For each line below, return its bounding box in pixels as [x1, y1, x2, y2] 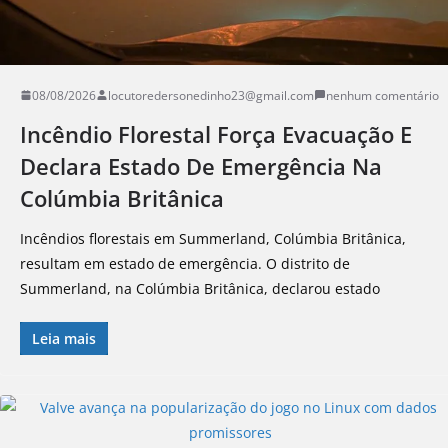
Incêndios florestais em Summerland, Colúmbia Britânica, [20, 228, 406, 248]
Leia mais [32, 328, 96, 348]
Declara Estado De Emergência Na [20, 150, 382, 181]
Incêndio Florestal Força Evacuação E [20, 118, 412, 149]
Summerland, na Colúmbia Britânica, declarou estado [20, 278, 380, 298]
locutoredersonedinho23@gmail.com [108, 86, 314, 104]
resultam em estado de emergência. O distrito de [20, 253, 350, 273]
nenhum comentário [326, 86, 439, 104]
